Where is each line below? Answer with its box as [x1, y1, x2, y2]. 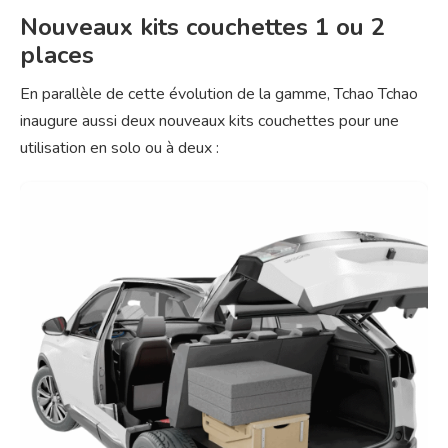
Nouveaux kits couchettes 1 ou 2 [20, 10, 385, 43]
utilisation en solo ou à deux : [20, 136, 219, 159]
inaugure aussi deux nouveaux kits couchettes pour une [20, 109, 399, 132]
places [20, 38, 94, 71]
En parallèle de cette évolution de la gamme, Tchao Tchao [20, 82, 418, 105]
